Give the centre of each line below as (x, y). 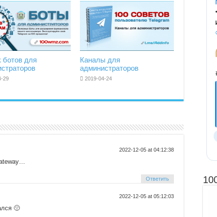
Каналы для (100, 60)
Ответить (157, 179)
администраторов (109, 68)
